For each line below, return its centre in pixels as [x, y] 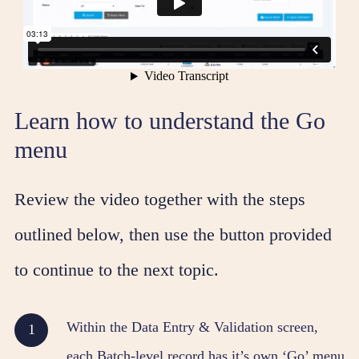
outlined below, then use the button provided [173, 235]
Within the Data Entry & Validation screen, [192, 327]
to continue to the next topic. [117, 270]
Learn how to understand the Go [170, 121]
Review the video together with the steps [160, 200]
